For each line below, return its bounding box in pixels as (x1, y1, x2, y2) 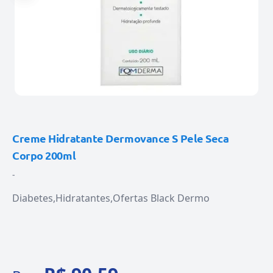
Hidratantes (55, 191, 110, 205)
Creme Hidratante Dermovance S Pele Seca (12, 131, 229, 145)
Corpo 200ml (12, 148, 76, 162)
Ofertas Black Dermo (113, 191, 210, 205)
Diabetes (12, 191, 53, 205)
